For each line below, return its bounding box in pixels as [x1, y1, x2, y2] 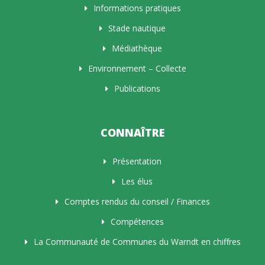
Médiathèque [112, 43, 162, 54]
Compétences [110, 216, 164, 228]
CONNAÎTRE [101, 125, 164, 140]
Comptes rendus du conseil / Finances [64, 196, 210, 208]
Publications [114, 83, 160, 95]
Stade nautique [108, 22, 166, 34]
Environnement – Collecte [88, 63, 186, 75]
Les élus [121, 176, 153, 188]
